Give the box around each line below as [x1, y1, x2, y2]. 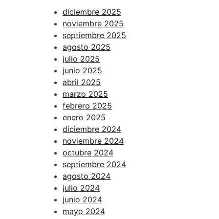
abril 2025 [63, 77, 101, 88]
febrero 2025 [63, 101, 112, 111]
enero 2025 [63, 112, 106, 123]
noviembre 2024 [63, 136, 124, 146]
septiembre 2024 [63, 159, 126, 170]
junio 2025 [63, 66, 102, 76]
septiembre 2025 [63, 30, 126, 41]
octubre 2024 [63, 148, 113, 158]
